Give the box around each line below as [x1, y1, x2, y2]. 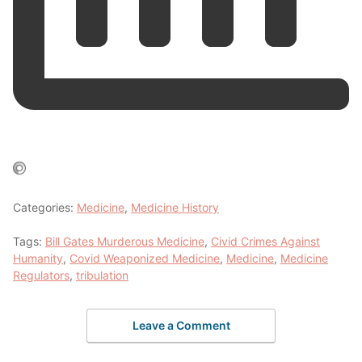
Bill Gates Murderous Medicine [45, 234, 204, 248]
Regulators [13, 267, 69, 282]
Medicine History [131, 200, 219, 214]
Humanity [13, 250, 63, 265]
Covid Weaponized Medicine [69, 250, 220, 265]
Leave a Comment [132, 318, 230, 333]
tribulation [76, 267, 128, 282]
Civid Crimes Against [211, 234, 320, 248]
